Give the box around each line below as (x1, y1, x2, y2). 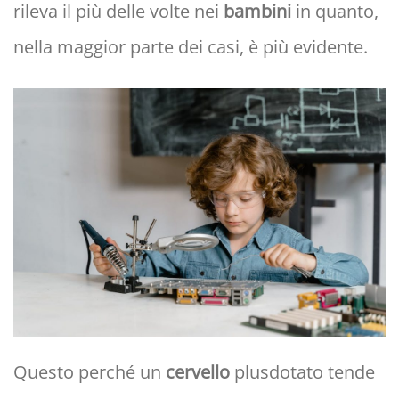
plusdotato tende (230, 360, 375, 385)
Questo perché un (13, 360, 166, 385)
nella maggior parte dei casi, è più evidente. (13, 35, 368, 60)
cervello (166, 360, 230, 385)
